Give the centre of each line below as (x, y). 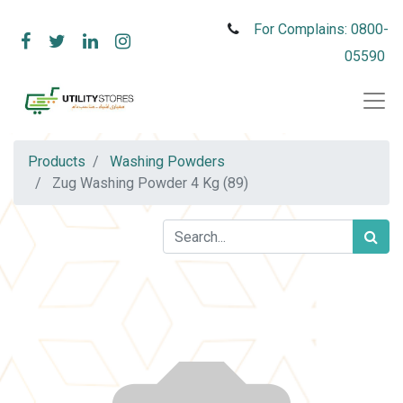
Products (57, 161)
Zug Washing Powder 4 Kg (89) (150, 183)
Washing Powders (167, 161)
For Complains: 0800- (321, 29)
